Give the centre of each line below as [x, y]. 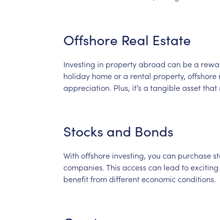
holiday [76, 75]
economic [158, 179]
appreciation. [87, 87]
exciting [204, 167]
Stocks [83, 131]
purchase [194, 155]
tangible [165, 87]
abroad [152, 64]
